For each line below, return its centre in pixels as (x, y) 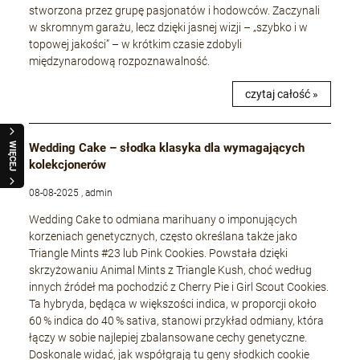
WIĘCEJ (12, 156)
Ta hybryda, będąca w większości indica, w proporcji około (173, 304)
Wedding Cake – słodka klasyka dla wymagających (167, 148)
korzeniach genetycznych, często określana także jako (164, 237)
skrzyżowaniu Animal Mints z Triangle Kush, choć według (171, 270)
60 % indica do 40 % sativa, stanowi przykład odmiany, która (177, 321)
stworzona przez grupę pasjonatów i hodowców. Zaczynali (175, 11)
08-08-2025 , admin (71, 193)
